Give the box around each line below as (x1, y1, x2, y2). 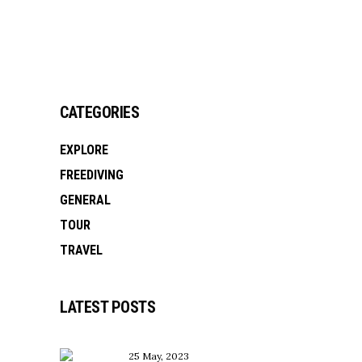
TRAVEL (60, 242, 103, 259)
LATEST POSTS (60, 297, 155, 318)
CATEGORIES (60, 103, 139, 123)
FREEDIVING (60, 167, 124, 183)
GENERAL (60, 192, 111, 208)
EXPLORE (60, 142, 108, 158)
